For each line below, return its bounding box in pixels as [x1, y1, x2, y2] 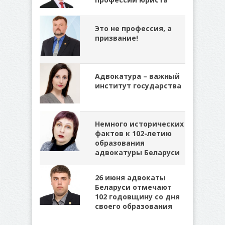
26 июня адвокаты [95, 173, 166, 182]
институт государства [95, 81, 181, 90]
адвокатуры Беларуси [95, 148, 180, 157]
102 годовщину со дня [95, 192, 180, 201]
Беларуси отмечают [95, 182, 172, 192]
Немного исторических [95, 119, 184, 129]
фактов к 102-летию [95, 129, 172, 138]
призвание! [95, 33, 138, 43]
